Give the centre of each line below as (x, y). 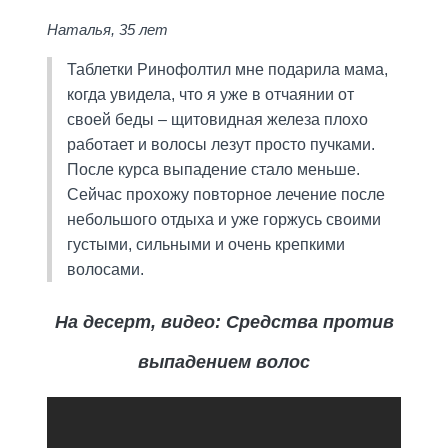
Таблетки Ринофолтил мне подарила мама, (227, 69)
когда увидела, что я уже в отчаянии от (210, 94)
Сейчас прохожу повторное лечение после (225, 194)
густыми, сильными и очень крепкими (205, 244)
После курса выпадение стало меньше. (213, 169)
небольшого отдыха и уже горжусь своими (223, 219)
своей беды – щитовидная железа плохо (217, 119)
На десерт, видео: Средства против (224, 321)
